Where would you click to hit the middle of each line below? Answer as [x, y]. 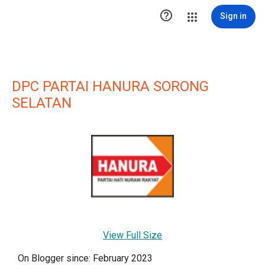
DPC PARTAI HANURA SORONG [110, 86]
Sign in [233, 16]
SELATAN [42, 103]
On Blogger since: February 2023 [85, 258]
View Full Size [132, 235]
